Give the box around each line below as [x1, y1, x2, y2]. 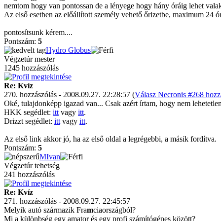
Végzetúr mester [4, 55, 55, 63]
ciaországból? [93, 206, 136, 214]
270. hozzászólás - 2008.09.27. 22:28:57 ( [4, 90, 135, 99]
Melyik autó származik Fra [4, 206, 87, 214]
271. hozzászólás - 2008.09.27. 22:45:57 [4, 197, 130, 205]
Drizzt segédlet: [4, 117, 54, 125]
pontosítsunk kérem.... [4, 28, 74, 37]
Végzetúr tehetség [4, 161, 60, 170]
